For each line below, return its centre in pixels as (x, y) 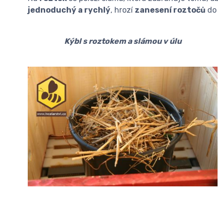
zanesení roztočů (170, 10)
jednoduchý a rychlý (69, 10)
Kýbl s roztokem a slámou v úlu (123, 41)
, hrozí (123, 10)
